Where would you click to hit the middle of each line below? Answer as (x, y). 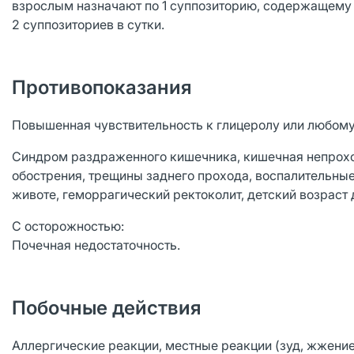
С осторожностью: (68, 226)
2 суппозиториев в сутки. (88, 24)
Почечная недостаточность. (96, 245)
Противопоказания (102, 87)
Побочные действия (107, 308)
